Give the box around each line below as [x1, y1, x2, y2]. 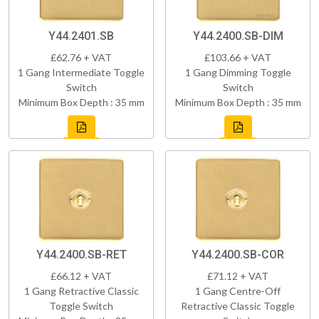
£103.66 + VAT [204, 51, 271, 63]
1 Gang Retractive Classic [23, 284, 139, 297]
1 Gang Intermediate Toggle [18, 66, 145, 78]
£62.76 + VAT [51, 51, 112, 63]
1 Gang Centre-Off [195, 284, 281, 297]
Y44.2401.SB [48, 28, 114, 43]
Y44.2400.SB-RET [36, 247, 127, 261]
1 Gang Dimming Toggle [184, 66, 291, 78]
